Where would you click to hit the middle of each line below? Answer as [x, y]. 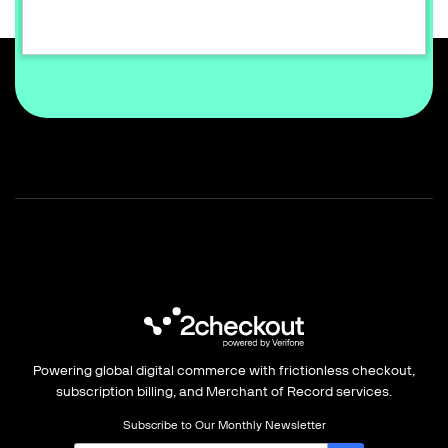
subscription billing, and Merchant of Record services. [224, 392]
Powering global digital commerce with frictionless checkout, [224, 371]
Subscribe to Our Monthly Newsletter [224, 425]
